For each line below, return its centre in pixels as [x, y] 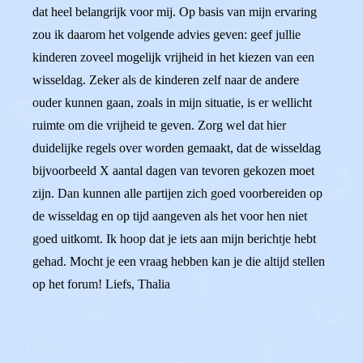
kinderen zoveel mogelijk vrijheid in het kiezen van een [173, 57]
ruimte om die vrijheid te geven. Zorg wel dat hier [159, 125]
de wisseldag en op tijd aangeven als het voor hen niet [170, 216]
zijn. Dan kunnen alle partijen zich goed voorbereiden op [177, 193]
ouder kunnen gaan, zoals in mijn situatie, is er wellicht [172, 102]
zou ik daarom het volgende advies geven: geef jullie [167, 34]
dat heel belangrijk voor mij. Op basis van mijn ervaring [175, 12]
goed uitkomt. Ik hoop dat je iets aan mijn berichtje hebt [174, 239]
